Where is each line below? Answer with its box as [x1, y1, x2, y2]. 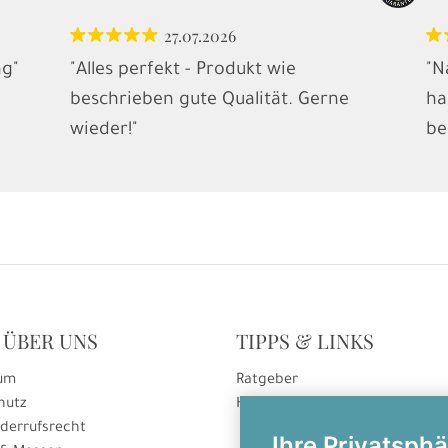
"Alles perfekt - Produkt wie [69, 61, 296, 81]
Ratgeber [236, 373, 298, 389]
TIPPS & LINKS [236, 327, 374, 354]
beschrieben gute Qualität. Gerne [69, 91, 349, 111]
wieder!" [69, 121, 138, 141]
